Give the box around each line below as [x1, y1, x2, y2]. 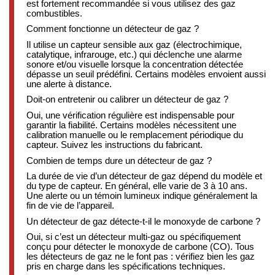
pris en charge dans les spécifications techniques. [26, 261, 225, 272]
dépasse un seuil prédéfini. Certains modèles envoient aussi [26, 68, 266, 79]
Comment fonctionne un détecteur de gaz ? [26, 23, 199, 34]
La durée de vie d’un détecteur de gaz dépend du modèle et [26, 171, 262, 182]
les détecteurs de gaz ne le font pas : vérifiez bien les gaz [26, 251, 255, 262]
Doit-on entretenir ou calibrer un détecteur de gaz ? [26, 94, 228, 105]
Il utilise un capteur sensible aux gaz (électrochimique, [26, 39, 242, 50]
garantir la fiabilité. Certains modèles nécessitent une [26, 120, 236, 131]
